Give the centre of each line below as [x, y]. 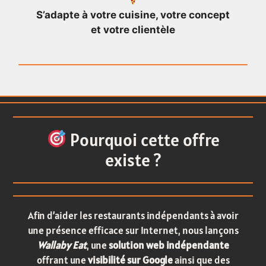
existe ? [133, 160]
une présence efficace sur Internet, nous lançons [133, 230]
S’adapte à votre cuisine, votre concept [133, 15]
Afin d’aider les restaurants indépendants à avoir [133, 215]
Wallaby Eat [62, 245]
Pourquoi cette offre [143, 140]
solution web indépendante [168, 245]
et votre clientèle [133, 30]
